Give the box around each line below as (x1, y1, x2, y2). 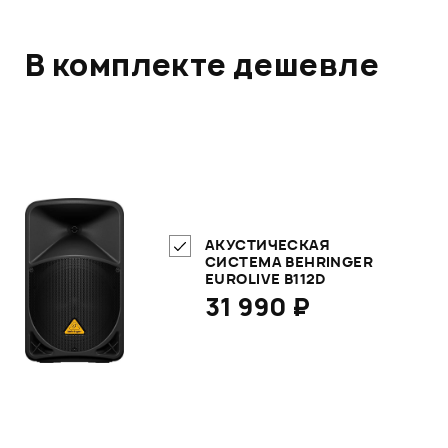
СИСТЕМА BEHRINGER (205, 251, 374, 271)
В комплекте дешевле (25, 43, 379, 85)
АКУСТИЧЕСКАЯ (205, 234, 331, 254)
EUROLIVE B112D (205, 268, 326, 288)
